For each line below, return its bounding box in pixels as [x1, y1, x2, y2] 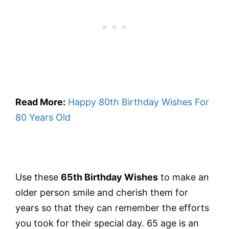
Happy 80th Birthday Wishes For [68, 96, 209, 107]
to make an [158, 172, 209, 183]
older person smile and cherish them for [15, 187, 188, 198]
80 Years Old [15, 111, 71, 123]
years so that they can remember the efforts [15, 202, 209, 214]
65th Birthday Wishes [61, 172, 158, 183]
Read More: [15, 96, 65, 107]
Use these [15, 172, 61, 183]
